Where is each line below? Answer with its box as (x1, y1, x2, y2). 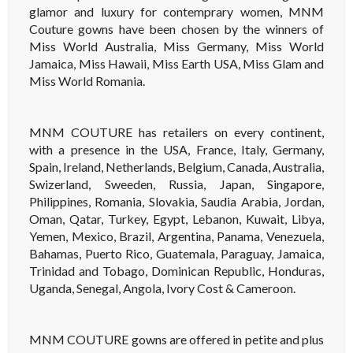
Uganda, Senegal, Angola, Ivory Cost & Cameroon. (29, 281, 295, 296)
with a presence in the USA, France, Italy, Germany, (29, 142, 324, 158)
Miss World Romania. (29, 73, 145, 89)
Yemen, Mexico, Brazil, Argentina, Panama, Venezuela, (29, 229, 324, 244)
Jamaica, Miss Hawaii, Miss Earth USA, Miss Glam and (29, 56, 324, 72)
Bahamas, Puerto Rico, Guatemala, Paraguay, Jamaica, (29, 246, 324, 262)
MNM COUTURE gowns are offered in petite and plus (29, 332, 324, 347)
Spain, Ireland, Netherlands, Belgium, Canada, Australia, (29, 159, 324, 175)
